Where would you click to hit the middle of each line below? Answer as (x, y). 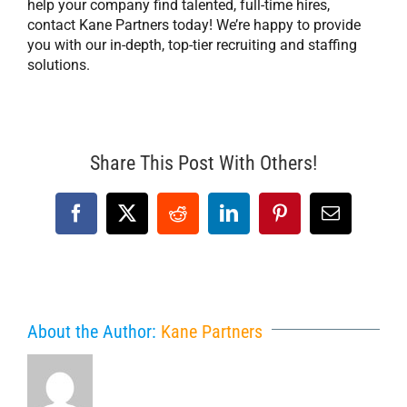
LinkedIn (261, 221)
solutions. (59, 65)
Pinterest (311, 221)
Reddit (201, 221)
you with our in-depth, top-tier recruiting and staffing (192, 45)
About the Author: (94, 331)
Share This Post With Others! (203, 164)
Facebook (110, 221)
